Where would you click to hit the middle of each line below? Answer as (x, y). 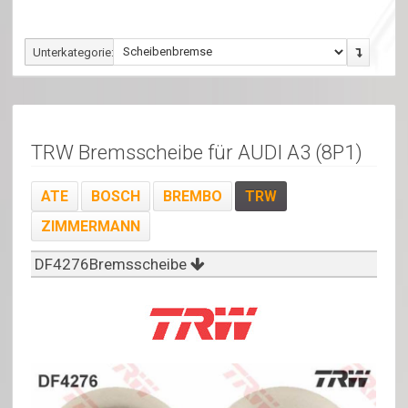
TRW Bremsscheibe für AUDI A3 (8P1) (197, 152)
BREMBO (193, 196)
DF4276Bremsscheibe (111, 264)
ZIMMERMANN (91, 226)
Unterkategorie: (73, 52)
